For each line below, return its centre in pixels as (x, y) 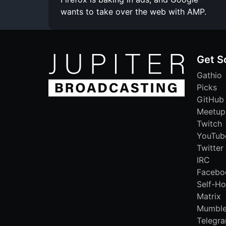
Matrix (209, 196)
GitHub (210, 99)
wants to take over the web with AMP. (133, 11)
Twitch (209, 123)
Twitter (210, 148)
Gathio (209, 75)
